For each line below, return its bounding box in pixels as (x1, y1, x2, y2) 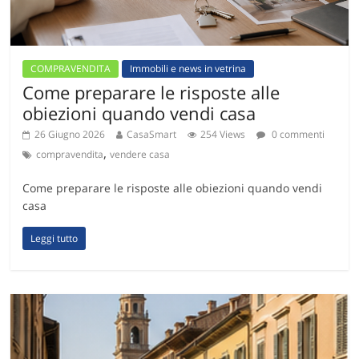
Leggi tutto (30, 232, 79, 246)
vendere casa (110, 147, 171, 162)
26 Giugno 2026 (34, 127, 106, 142)
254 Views (200, 127, 246, 142)
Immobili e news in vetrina (130, 62, 247, 76)
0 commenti (269, 127, 325, 142)
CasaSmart (127, 127, 177, 142)
